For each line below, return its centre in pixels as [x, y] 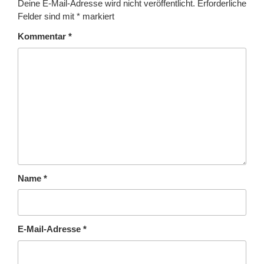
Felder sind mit [47, 16]
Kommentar [43, 37]
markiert [97, 16]
